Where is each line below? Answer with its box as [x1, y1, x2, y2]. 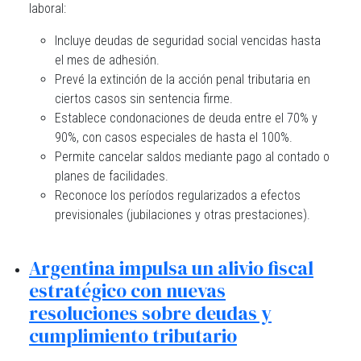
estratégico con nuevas [29, 278, 226, 304]
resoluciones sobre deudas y [29, 301, 272, 326]
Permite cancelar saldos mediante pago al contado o [55, 149, 330, 164]
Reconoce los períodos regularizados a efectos [55, 188, 301, 203]
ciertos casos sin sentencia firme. [55, 91, 233, 106]
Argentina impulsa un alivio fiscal [29, 255, 313, 281]
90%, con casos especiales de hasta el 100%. [55, 130, 293, 145]
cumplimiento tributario [29, 323, 237, 349]
